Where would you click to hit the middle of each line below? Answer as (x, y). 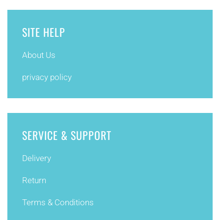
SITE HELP (44, 32)
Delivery (37, 158)
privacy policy (47, 77)
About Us (39, 55)
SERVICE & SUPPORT (67, 135)
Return (34, 180)
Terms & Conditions (58, 202)
